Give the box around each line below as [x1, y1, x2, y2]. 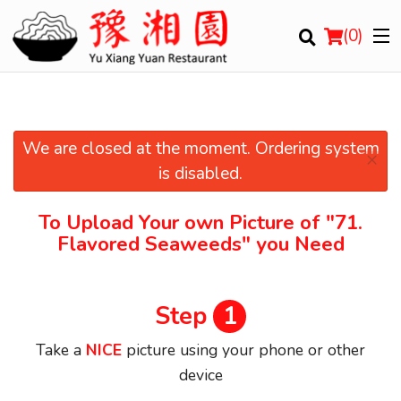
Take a [36, 339, 81, 362]
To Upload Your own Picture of [38, 209, 326, 237]
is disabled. [158, 162, 243, 185]
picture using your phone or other [126, 339, 365, 362]
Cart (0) [26, 336, 66, 351]
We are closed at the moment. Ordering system [21, 137, 380, 160]
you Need [250, 230, 345, 259]
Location [13, 199, 66, 218]
